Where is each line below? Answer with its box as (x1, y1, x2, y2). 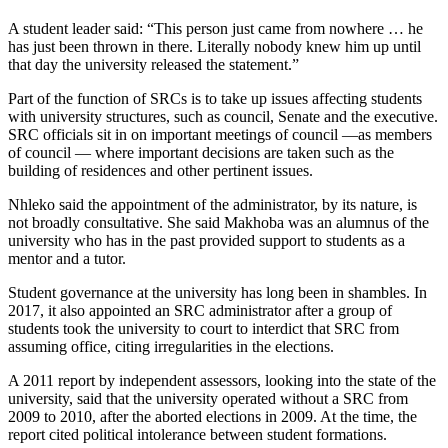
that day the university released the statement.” (8, 56, 299, 74)
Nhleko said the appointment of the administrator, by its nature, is (8, 196, 417, 214)
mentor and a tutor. (8, 250, 126, 268)
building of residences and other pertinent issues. (8, 162, 313, 180)
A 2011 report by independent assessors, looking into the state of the (8, 372, 436, 390)
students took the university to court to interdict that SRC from (8, 320, 399, 338)
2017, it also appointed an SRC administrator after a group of (8, 302, 392, 320)
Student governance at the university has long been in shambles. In (8, 284, 427, 302)
